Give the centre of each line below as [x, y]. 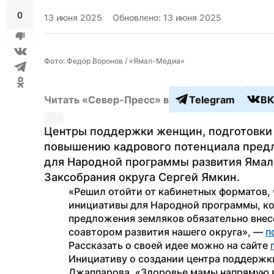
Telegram [212, 99]
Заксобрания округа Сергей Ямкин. [142, 177]
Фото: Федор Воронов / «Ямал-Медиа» [114, 61]
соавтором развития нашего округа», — [167, 232]
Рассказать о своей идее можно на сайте [169, 245]
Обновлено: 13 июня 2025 [167, 17]
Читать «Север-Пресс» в [106, 99]
